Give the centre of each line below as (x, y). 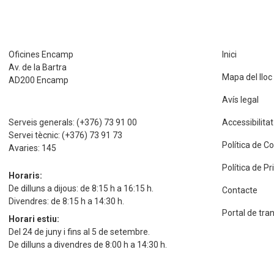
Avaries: (25, 148)
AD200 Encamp (39, 80)
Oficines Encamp (41, 54)
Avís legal (240, 100)
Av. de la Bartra (38, 67)
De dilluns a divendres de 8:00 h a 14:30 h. (88, 245)
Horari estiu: (34, 219)
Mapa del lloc (247, 77)
